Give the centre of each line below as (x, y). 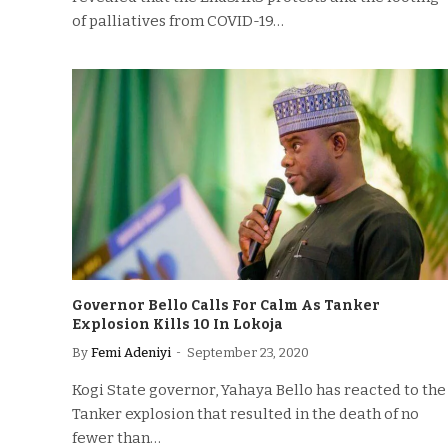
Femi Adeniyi (131, 352)
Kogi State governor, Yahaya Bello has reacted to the (259, 390)
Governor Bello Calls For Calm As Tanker (226, 305)
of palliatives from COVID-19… (178, 20)
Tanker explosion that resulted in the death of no (245, 414)
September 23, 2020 (248, 352)
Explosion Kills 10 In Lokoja (177, 324)
